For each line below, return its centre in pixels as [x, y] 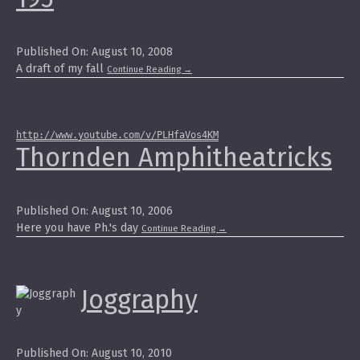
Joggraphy [139, 301]
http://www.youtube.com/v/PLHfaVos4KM [117, 135]
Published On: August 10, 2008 [94, 52]
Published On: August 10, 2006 [94, 211]
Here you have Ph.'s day [79, 228]
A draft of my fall [61, 69]
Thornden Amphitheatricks [174, 158]
